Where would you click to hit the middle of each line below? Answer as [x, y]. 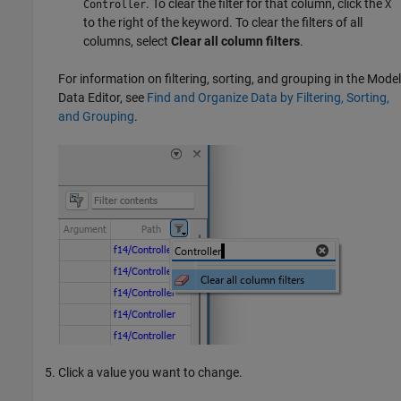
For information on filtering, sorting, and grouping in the [213, 79]
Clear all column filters [235, 42]
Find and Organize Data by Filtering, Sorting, [268, 98]
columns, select [127, 42]
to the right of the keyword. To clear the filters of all [223, 23]
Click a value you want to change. [150, 373]
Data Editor [89, 98]
